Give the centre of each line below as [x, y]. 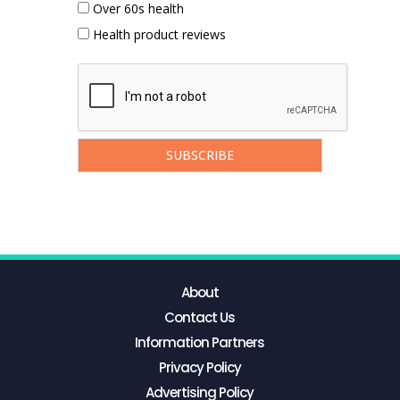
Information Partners [200, 343]
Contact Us [200, 318]
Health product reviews [159, 34]
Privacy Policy [200, 368]
